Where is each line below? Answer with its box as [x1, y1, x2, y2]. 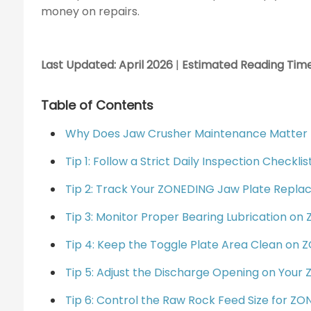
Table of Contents [41, 96, 154, 114]
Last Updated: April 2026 [41, 57, 174, 73]
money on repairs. [41, 3, 140, 19]
